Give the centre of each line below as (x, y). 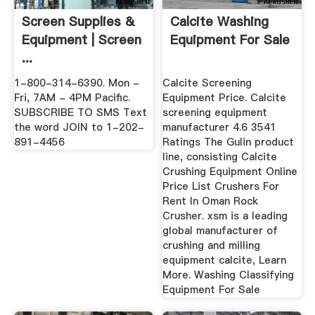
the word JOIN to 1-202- (79, 127)
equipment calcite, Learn (225, 260)
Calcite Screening (207, 83)
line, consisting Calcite (220, 156)
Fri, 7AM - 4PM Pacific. (72, 97)
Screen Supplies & (78, 22)
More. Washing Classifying (229, 275)
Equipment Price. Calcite (225, 97)
